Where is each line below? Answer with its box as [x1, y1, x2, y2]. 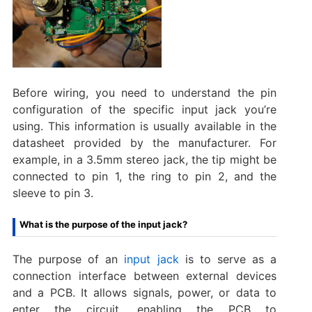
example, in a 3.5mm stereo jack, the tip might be [12, 152, 277, 166]
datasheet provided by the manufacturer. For [12, 135, 277, 150]
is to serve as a [178, 251, 277, 266]
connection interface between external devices [12, 268, 277, 283]
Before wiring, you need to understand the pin [12, 85, 277, 100]
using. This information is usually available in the [12, 118, 277, 133]
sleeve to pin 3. [12, 185, 93, 200]
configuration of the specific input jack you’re [12, 102, 277, 116]
